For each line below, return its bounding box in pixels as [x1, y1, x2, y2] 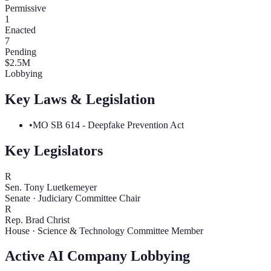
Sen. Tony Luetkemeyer [5, 181, 97, 192]
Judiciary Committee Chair [38, 192, 140, 203]
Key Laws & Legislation [5, 91, 155, 107]
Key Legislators [5, 142, 103, 158]
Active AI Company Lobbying [5, 248, 190, 264]
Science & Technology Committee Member [38, 225, 203, 236]
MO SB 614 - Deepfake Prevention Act [33, 119, 184, 130]
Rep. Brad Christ [5, 214, 70, 225]
